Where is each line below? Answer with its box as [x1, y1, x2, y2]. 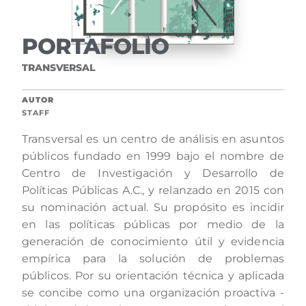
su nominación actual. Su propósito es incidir [22, 201, 284, 214]
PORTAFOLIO [22, 33, 169, 60]
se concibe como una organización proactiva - [22, 286, 284, 300]
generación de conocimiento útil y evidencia [22, 235, 284, 249]
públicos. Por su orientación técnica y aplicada [22, 269, 284, 283]
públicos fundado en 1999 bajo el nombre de [22, 150, 284, 163]
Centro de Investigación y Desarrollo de [22, 167, 284, 180]
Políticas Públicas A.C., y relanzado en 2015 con [22, 184, 284, 197]
